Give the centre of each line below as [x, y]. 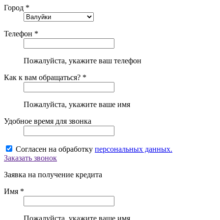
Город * [17, 7]
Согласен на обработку [55, 149]
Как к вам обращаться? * [45, 77]
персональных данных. [134, 149]
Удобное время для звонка [48, 121]
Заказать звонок [30, 158]
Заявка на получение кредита [53, 174]
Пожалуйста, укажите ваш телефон [82, 60]
